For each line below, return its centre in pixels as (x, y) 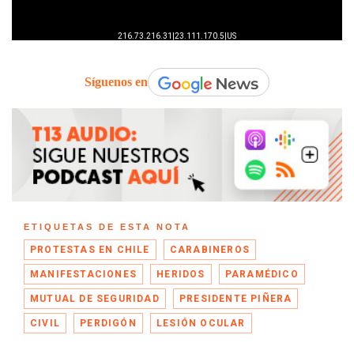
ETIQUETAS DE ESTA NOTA (107, 226)
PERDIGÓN (108, 323)
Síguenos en (116, 82)
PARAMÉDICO (262, 274)
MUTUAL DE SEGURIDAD (95, 298)
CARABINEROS (210, 249)
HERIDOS (181, 274)
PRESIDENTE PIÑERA (236, 298)
